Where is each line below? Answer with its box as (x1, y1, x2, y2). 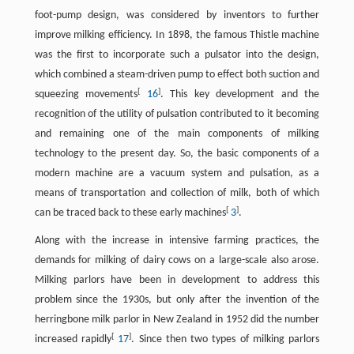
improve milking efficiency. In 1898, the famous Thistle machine (34, 29, 320, 42)
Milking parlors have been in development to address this (34, 274, 320, 287)
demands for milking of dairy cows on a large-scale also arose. (34, 254, 320, 267)
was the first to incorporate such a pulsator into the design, (34, 49, 320, 62)
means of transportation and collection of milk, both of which (34, 187, 320, 200)
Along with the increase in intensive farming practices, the (34, 235, 320, 247)
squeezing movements (34, 88, 138, 101)
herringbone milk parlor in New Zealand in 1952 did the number (34, 314, 320, 326)
